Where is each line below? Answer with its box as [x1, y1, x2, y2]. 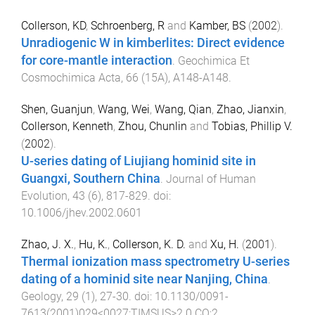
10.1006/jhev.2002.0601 [21, 205, 142, 219]
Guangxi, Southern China [21, 171, 160, 186]
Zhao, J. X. [21, 238, 74, 252]
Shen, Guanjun [21, 102, 93, 116]
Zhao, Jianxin [217, 102, 284, 116]
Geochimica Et [178, 53, 250, 67]
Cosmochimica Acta [21, 70, 121, 84]
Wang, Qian [155, 102, 212, 116]
